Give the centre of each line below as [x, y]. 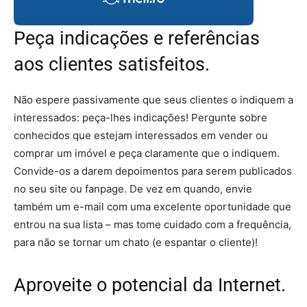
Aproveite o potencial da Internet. [150, 285]
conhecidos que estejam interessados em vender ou [141, 135]
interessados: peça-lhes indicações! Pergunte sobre [140, 118]
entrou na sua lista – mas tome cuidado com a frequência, [152, 224]
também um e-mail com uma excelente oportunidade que [152, 207]
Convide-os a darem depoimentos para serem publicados [153, 171]
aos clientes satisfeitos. [112, 64]
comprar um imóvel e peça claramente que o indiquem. [147, 153]
